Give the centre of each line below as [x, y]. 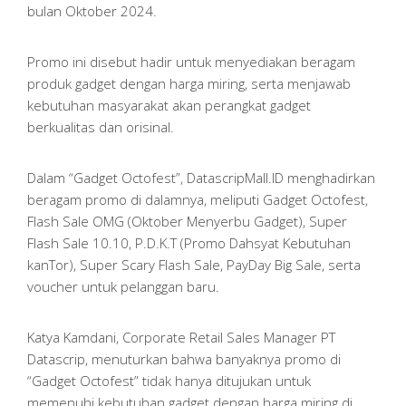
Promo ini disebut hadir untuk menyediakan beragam [191, 61]
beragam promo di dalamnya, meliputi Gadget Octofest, [198, 199]
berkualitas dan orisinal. [101, 126]
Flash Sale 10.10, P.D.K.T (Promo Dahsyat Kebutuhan [189, 242]
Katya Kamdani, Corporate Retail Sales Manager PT [181, 337]
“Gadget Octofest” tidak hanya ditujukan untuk [169, 380]
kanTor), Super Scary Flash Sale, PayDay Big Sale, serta [194, 264]
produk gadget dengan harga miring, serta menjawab [189, 83]
